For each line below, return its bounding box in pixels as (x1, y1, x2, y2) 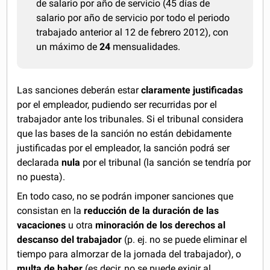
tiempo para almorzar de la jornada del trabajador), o (17, 248, 242, 260)
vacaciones (17, 219, 66, 231)
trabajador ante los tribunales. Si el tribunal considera (17, 113, 244, 125)
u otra (66, 219, 96, 231)
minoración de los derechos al (95, 219, 226, 231)
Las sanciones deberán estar (17, 84, 142, 96)
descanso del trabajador (17, 234, 125, 245)
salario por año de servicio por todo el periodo (36, 12, 230, 24)
